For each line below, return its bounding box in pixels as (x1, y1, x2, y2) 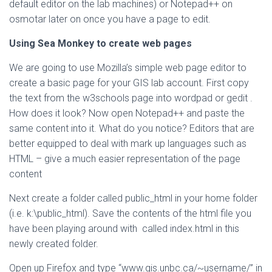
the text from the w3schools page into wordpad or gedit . (9, 92, 253, 104)
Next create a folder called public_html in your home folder (9, 192, 257, 204)
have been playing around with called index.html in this (9, 223, 239, 234)
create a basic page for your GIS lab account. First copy (9, 77, 249, 89)
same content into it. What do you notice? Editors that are (9, 123, 254, 134)
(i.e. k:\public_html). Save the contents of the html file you (9, 208, 251, 219)
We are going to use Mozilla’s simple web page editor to (9, 62, 246, 73)
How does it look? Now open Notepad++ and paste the (9, 107, 245, 119)
